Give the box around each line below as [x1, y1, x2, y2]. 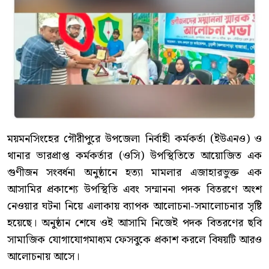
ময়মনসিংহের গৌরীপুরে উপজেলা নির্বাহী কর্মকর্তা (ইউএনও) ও [7, 130, 262, 148]
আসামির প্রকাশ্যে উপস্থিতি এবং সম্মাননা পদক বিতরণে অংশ [7, 181, 262, 199]
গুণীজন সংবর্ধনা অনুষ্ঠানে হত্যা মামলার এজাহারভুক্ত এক [7, 164, 262, 182]
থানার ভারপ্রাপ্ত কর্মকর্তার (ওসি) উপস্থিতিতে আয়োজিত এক [7, 147, 262, 165]
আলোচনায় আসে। [7, 248, 79, 266]
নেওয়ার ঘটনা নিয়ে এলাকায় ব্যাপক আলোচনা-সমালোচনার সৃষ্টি [7, 198, 262, 216]
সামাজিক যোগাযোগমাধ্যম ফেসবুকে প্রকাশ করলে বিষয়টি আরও [7, 231, 262, 249]
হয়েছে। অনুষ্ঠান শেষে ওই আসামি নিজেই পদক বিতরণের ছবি [7, 214, 262, 232]
